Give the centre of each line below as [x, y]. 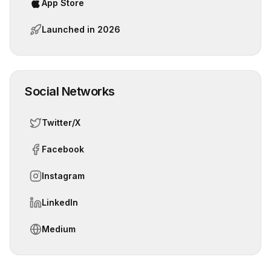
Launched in [70, 29]
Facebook [63, 149]
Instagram [63, 176]
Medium [59, 229]
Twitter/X [61, 122]
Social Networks [70, 91]
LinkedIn [60, 202]
